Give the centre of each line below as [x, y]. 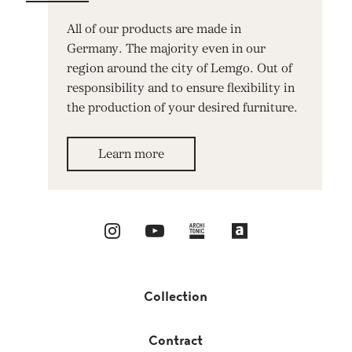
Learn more [132, 154]
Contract [176, 341]
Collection [176, 297]
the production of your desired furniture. [183, 107]
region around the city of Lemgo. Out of [180, 68]
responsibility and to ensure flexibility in [181, 88]
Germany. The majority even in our [167, 48]
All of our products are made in [154, 29]
